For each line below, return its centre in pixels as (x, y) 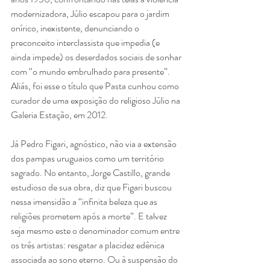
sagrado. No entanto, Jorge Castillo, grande (91, 172)
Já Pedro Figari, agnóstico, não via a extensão (95, 143)
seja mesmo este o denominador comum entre (96, 230)
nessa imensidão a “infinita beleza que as (85, 201)
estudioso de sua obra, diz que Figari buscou (92, 187)
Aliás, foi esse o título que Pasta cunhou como (96, 86)
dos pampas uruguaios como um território (88, 158)
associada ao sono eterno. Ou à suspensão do (95, 259)
